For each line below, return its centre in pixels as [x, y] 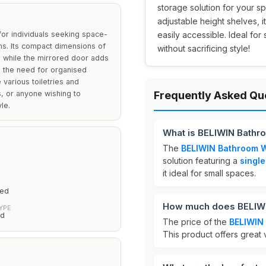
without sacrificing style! [204, 48]
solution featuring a [201, 161]
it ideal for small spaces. [209, 173]
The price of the [196, 222]
